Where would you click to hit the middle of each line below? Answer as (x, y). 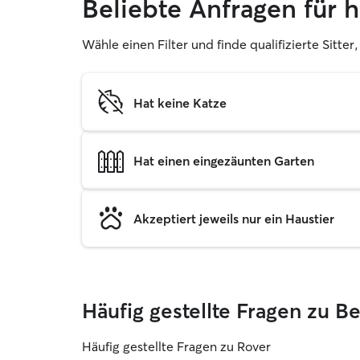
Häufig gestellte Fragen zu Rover (176, 346)
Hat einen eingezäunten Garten (224, 160)
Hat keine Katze (180, 102)
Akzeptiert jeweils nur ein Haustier (234, 218)
